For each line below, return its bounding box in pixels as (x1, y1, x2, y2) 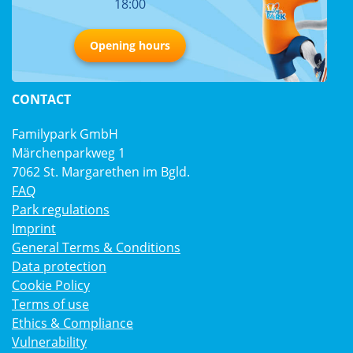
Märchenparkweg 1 (12, 144, 125, 162)
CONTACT (12, 91, 71, 109)
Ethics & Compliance (12, 314, 133, 333)
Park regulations (12, 201, 110, 219)
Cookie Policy (12, 277, 90, 295)
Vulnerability (12, 333, 87, 351)
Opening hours (90, 38, 170, 54)
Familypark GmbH (12, 125, 118, 143)
